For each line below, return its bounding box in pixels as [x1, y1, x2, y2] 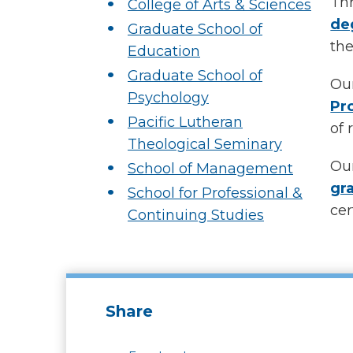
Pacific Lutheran [128, 113, 243, 131]
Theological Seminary [128, 136, 282, 153]
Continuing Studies [128, 206, 264, 224]
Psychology [128, 89, 209, 106]
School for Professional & [128, 184, 303, 202]
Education [128, 43, 200, 60]
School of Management [128, 160, 293, 177]
